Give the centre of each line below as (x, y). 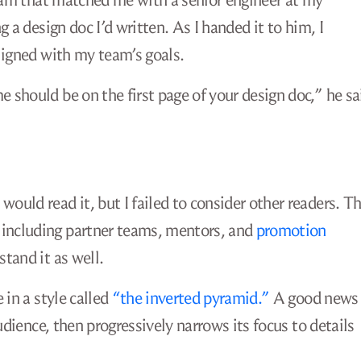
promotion (291, 230)
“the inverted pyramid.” (191, 298)
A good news (314, 298)
